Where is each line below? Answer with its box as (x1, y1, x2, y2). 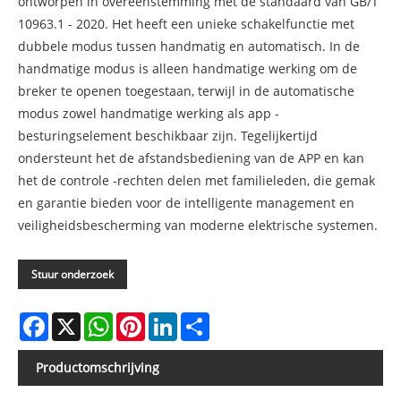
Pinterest (145, 310, 199, 328)
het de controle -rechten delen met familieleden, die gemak (18, 171, 375, 189)
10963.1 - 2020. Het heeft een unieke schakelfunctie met (18, 14, 354, 32)
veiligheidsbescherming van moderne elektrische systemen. (18, 216, 378, 234)
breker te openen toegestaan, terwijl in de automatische (18, 81, 354, 99)
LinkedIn (177, 310, 228, 328)
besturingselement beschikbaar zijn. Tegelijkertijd (18, 126, 318, 144)
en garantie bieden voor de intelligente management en (18, 193, 354, 211)
